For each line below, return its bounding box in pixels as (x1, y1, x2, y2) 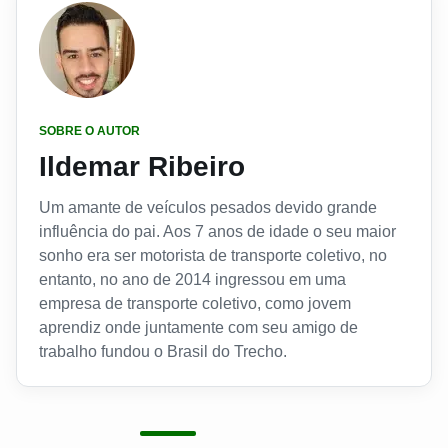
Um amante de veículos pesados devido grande (39, 199, 377, 217)
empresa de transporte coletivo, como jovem (39, 295, 351, 313)
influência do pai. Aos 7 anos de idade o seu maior (39, 223, 396, 241)
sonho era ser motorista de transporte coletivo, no (39, 247, 387, 265)
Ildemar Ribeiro (39, 151, 245, 183)
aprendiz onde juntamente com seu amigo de (39, 319, 358, 337)
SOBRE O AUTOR (39, 124, 140, 139)
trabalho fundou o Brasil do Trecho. (39, 343, 287, 361)
